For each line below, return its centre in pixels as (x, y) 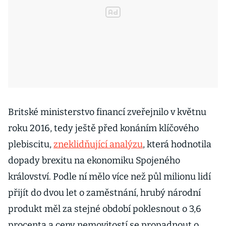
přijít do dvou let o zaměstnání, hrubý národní (104, 193)
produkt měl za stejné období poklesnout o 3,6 (105, 209)
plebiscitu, (31, 144)
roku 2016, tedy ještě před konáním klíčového (103, 128)
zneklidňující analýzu (98, 144)
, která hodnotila (177, 144)
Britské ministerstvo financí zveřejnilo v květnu (107, 112)
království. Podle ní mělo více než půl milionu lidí (109, 177)
